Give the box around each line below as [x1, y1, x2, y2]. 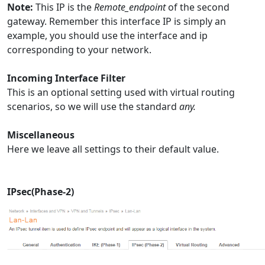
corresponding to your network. [7, 43, 151, 56]
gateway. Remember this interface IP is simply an [7, 14, 226, 28]
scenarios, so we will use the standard [7, 99, 179, 113]
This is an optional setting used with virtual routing [7, 85, 235, 99]
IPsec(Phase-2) [7, 185, 74, 198]
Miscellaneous [7, 128, 75, 141]
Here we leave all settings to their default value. [7, 142, 219, 156]
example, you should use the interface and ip [7, 28, 208, 42]
